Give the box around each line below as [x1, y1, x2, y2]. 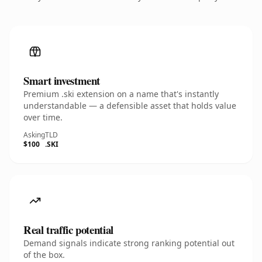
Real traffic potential [23, 222, 113, 237]
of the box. [23, 249, 65, 260]
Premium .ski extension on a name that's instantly [23, 88, 219, 99]
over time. [23, 112, 63, 123]
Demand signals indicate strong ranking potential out [23, 237, 235, 249]
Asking [23, 130, 45, 140]
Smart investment [23, 73, 101, 88]
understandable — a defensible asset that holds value [23, 100, 236, 111]
